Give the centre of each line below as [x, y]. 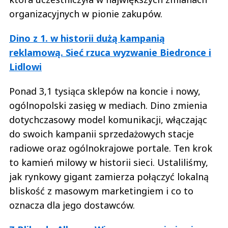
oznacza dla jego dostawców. [73, 205]
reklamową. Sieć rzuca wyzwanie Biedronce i [110, 52]
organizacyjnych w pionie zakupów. [87, 13]
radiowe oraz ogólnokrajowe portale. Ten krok [111, 148]
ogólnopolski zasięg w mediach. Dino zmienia [108, 105]
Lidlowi [25, 66]
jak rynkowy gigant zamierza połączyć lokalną [109, 176]
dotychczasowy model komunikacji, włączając [108, 119]
